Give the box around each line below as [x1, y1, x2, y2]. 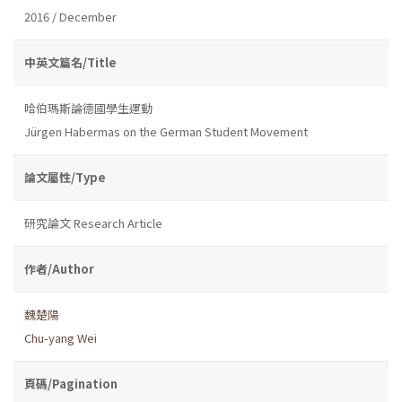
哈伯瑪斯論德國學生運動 [24, 99, 154, 117]
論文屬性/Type [24, 168, 106, 186]
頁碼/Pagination [24, 374, 118, 392]
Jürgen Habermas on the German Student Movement [24, 122, 308, 140]
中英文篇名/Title [24, 53, 117, 71]
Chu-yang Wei [24, 328, 97, 346]
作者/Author [24, 259, 94, 277]
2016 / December [24, 7, 117, 25]
